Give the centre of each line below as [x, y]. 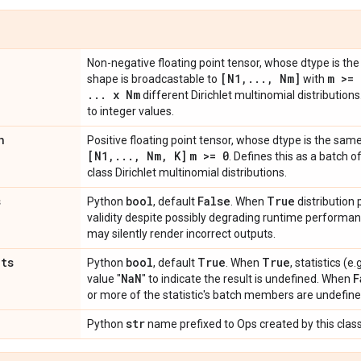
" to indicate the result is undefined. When [247, 279]
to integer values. [131, 111]
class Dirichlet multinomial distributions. [187, 172]
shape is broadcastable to [154, 79]
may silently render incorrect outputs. [181, 234]
